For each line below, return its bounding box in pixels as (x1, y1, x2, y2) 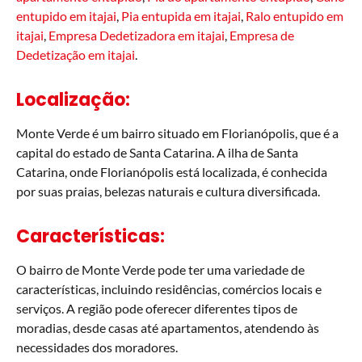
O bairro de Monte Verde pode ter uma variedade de (16, 262, 305, 277)
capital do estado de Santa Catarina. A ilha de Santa (16, 145, 298, 160)
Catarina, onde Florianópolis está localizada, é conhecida (16, 164, 327, 179)
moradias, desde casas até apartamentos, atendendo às (16, 320, 319, 335)
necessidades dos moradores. (16, 339, 178, 355)
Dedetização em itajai (16, 47, 135, 62)
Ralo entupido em (246, 8, 343, 23)
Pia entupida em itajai (121, 8, 241, 23)
